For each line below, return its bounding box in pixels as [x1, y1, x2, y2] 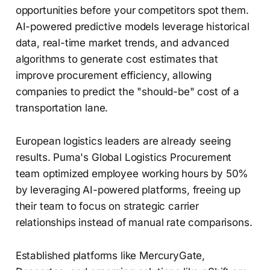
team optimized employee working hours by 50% [15, 168, 249, 180]
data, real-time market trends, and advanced [15, 37, 229, 49]
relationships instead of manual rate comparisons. [15, 216, 253, 229]
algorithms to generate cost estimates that [15, 53, 218, 66]
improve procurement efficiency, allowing [15, 69, 212, 82]
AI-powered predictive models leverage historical [15, 20, 250, 33]
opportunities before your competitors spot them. [15, 4, 249, 17]
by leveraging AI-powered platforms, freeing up [15, 184, 240, 196]
